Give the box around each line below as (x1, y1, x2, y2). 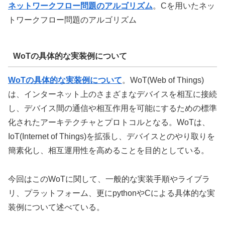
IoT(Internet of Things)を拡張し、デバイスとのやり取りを (8, 132, 215, 141)
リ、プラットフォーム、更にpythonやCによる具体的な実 (8, 189, 215, 198)
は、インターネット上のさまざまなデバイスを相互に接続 (8, 90, 217, 99)
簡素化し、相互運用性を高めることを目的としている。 (8, 146, 209, 155)
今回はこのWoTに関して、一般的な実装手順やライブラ (8, 175, 210, 184)
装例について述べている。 (8, 203, 104, 212)
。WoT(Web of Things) (122, 76, 204, 85)
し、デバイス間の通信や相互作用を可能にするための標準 (8, 104, 217, 113)
